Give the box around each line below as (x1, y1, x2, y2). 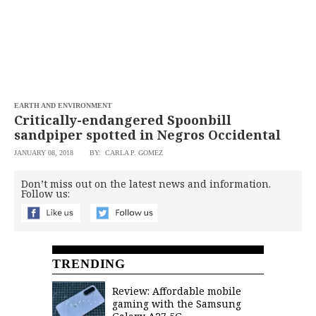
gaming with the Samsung (112, 297, 241, 310)
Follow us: (21, 187, 71, 200)
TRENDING (52, 257, 126, 271)
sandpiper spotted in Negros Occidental (14, 126, 281, 143)
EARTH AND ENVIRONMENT (14, 102, 113, 109)
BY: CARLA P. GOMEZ (90, 149, 164, 157)
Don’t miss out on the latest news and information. (21, 177, 272, 190)
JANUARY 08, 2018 (14, 149, 74, 157)
